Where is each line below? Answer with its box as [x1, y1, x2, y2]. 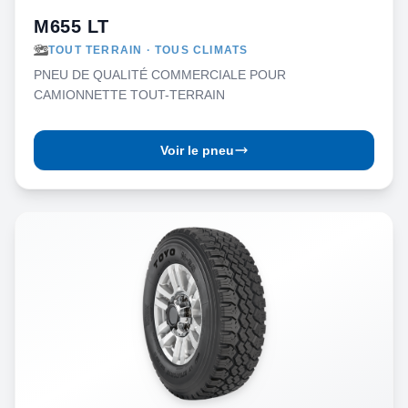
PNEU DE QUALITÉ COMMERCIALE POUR [34, 67, 286, 82]
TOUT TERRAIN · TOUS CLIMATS [48, 44, 249, 56]
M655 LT [34, 16, 109, 36]
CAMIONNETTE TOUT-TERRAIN [34, 87, 225, 102]
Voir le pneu [159, 143, 234, 158]
